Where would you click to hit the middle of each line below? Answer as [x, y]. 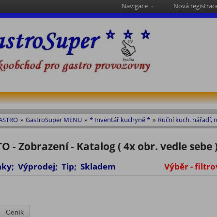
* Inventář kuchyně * [120, 120]
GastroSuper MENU [54, 120]
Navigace [135, 6]
